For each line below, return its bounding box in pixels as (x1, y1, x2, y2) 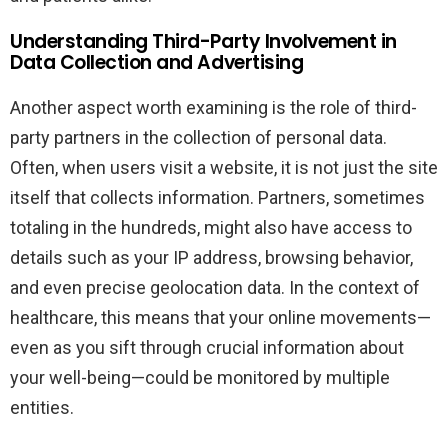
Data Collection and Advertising (10, 49, 304, 77)
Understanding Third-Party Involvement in (10, 28, 397, 56)
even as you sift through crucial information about (10, 337, 404, 359)
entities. (10, 397, 74, 419)
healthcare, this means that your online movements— (10, 307, 431, 329)
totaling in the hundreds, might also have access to (10, 217, 412, 239)
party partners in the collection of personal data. (10, 127, 387, 149)
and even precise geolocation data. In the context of (10, 277, 420, 299)
